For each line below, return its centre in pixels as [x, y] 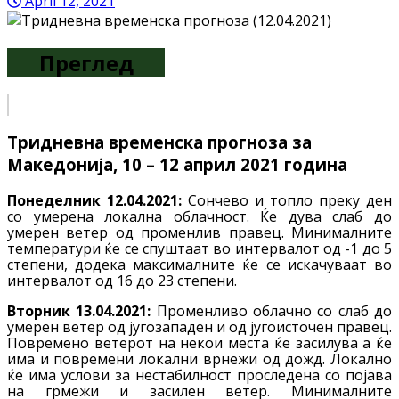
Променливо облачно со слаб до [272, 311]
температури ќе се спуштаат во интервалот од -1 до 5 [199, 249]
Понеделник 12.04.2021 [93, 201]
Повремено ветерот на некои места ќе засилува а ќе [199, 343]
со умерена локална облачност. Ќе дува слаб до [199, 217]
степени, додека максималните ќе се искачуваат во [199, 265]
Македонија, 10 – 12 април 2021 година [177, 165]
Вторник [39, 311]
